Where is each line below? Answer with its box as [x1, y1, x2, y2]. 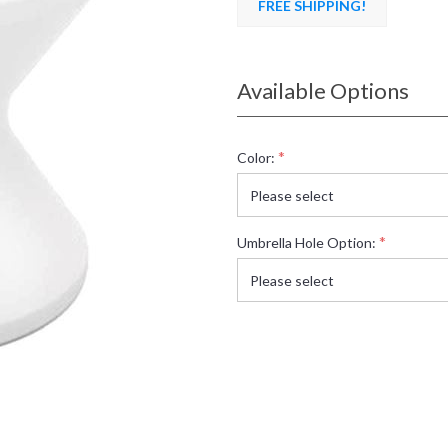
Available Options [236, 77, 409, 104]
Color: [236, 148, 275, 166]
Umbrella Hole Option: [236, 233, 376, 251]
